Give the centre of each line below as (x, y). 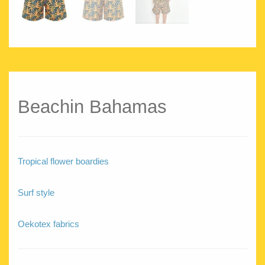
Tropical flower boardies (63, 161)
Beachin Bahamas (92, 106)
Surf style (36, 192)
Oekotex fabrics (49, 224)
